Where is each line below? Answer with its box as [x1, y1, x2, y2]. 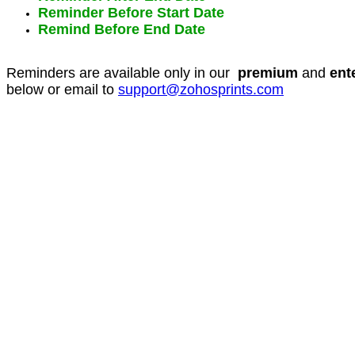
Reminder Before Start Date [38, 5, 224, 21]
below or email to [6, 82, 118, 98]
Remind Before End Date [38, 21, 205, 38]
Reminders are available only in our [6, 65, 238, 82]
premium [238, 65, 302, 82]
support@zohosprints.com [118, 82, 284, 98]
